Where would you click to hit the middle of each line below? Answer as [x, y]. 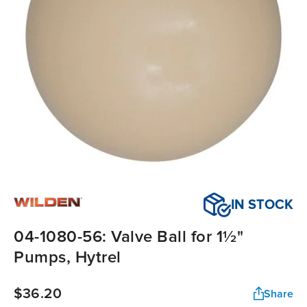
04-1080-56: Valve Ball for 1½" [128, 237]
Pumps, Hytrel [67, 258]
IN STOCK [262, 205]
